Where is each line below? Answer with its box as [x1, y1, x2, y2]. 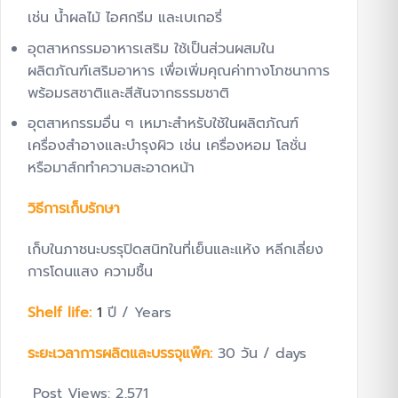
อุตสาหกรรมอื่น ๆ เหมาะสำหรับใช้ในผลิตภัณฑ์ [28, 113, 298, 135]
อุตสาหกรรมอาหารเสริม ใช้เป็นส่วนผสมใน [28, 37, 275, 60]
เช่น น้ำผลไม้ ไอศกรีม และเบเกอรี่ [28, 7, 222, 29]
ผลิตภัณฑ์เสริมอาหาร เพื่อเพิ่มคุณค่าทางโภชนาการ [28, 60, 330, 82]
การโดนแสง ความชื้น [28, 261, 158, 283]
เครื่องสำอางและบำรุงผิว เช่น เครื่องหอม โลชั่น [28, 135, 306, 157]
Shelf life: [28, 301, 97, 323]
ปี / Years [102, 301, 171, 323]
